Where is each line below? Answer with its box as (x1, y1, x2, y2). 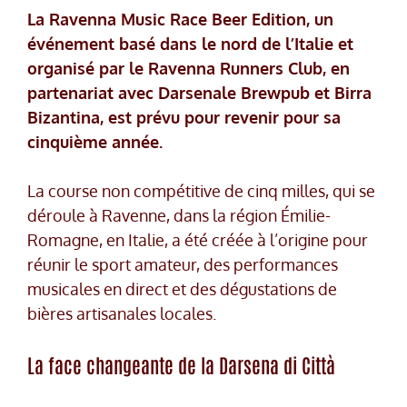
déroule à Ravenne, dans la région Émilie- (27, 205, 331, 226)
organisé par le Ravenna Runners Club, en (27, 58, 350, 79)
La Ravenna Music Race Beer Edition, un (27, 9, 333, 30)
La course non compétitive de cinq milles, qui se (27, 181, 375, 202)
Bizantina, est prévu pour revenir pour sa (27, 107, 341, 128)
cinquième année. (27, 132, 163, 153)
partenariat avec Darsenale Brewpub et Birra (27, 83, 372, 104)
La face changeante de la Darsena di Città (27, 352, 335, 378)
